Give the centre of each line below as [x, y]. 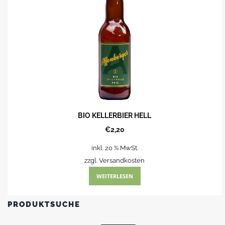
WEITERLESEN [115, 176]
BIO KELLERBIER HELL [115, 115]
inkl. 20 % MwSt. [115, 148]
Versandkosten [122, 160]
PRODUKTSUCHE [44, 205]
